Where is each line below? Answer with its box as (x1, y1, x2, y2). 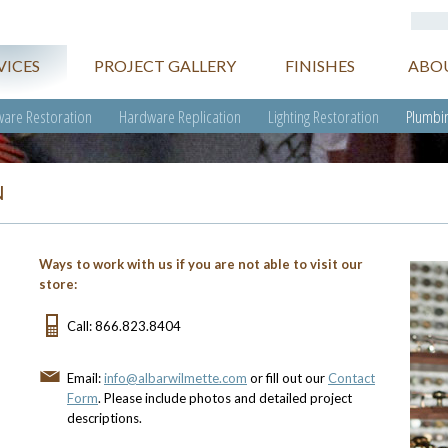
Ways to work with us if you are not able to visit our (39, 256, 363, 272)
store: (39, 276, 77, 292)
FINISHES (284, 56, 355, 75)
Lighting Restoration (268, 105, 379, 128)
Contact (328, 370, 375, 386)
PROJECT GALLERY (94, 56, 236, 75)
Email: (67, 370, 104, 386)
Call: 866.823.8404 (67, 318, 181, 334)
